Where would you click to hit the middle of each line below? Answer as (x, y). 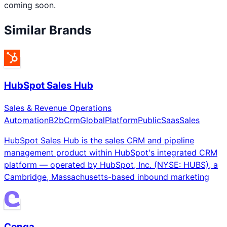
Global (92, 120)
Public (149, 120)
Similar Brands (48, 30)
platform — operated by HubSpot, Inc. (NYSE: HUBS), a (111, 165)
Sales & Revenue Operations (58, 108)
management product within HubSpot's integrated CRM (111, 153)
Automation (26, 120)
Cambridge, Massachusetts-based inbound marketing (107, 177)
